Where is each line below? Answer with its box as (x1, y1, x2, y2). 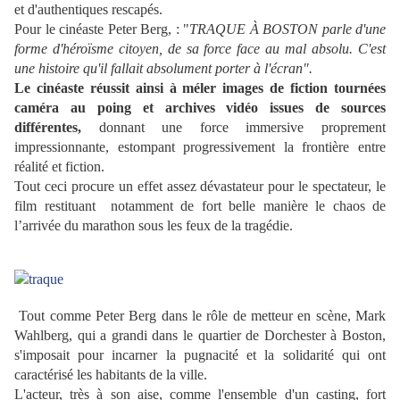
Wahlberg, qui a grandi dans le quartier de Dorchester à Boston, (14, 328, 386, 344)
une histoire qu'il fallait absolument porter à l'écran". (14, 61, 312, 77)
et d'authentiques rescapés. (14, 2, 162, 18)
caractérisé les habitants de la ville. (14, 367, 207, 383)
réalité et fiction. (14, 159, 104, 175)
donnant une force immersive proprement (81, 120, 386, 136)
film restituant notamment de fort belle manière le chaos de (14, 198, 386, 214)
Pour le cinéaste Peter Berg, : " (14, 21, 189, 37)
